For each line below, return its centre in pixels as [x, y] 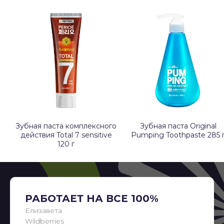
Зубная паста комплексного [66, 126]
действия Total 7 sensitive [66, 135]
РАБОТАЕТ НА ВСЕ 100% [92, 198]
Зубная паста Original [178, 126]
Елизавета [43, 210]
